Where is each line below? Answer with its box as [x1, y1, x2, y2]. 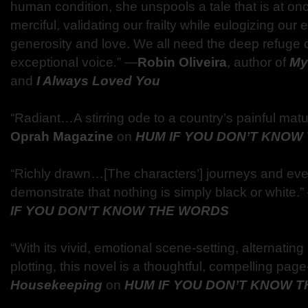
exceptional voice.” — [10, 55, 137, 69]
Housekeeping [10, 278, 102, 292]
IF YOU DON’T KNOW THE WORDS [10, 203, 229, 218]
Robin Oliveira [137, 55, 227, 69]
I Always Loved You [36, 74, 160, 88]
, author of [227, 55, 286, 69]
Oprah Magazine [10, 129, 113, 144]
